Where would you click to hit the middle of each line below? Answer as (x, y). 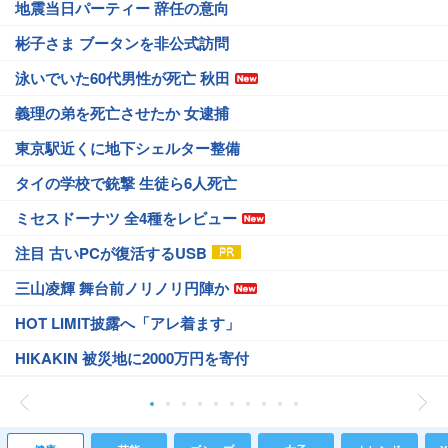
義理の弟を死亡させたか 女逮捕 (122, 113)
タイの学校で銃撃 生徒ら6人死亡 (126, 183)
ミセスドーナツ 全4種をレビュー (126, 218)
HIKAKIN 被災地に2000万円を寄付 (132, 358)
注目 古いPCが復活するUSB (111, 253)
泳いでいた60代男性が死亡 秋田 (122, 78)
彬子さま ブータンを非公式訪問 (122, 43)
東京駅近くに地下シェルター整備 (127, 148)
